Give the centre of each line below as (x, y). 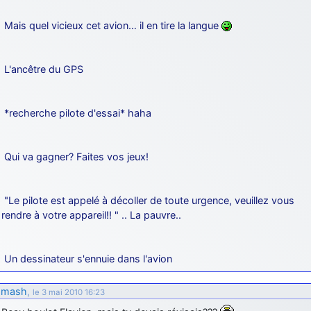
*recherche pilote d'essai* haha (78, 112)
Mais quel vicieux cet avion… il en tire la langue (113, 25)
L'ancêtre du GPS (44, 69)
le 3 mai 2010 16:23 (69, 292)
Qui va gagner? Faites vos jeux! (76, 156)
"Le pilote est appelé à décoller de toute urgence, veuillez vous (149, 200)
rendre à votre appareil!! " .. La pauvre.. (91, 215)
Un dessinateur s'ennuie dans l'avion (88, 258)
